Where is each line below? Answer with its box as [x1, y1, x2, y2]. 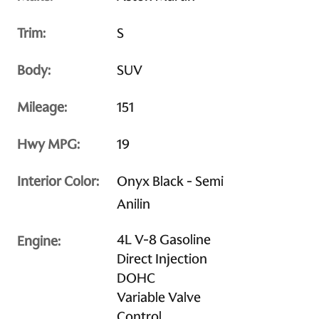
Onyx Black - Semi [117, 172, 224, 190]
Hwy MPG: [17, 135, 80, 153]
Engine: [17, 232, 61, 250]
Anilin [117, 195, 150, 213]
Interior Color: [17, 172, 99, 190]
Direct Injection [117, 250, 207, 268]
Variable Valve [117, 288, 201, 306]
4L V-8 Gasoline [117, 231, 211, 249]
